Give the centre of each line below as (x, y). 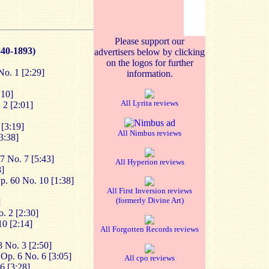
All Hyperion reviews (150, 162)
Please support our (150, 41)
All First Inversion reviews (150, 191)
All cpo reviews (150, 258)
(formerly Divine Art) (150, 200)
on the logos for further (150, 63)
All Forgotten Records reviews (150, 229)
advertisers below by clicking (150, 52)
